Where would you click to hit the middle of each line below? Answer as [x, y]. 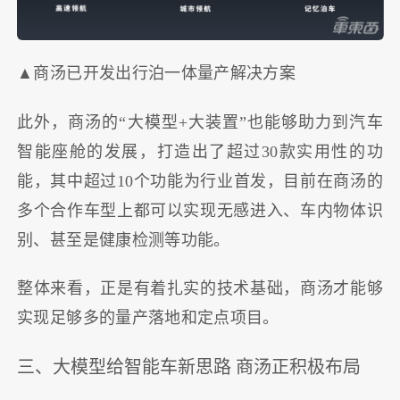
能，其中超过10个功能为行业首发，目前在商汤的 [200, 181]
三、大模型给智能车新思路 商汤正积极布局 [189, 367]
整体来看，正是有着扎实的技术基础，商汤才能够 [200, 289]
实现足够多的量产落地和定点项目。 [148, 318]
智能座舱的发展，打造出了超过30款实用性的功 [200, 151]
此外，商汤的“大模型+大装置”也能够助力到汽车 [200, 122]
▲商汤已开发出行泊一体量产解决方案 [157, 74]
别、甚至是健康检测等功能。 [124, 240]
